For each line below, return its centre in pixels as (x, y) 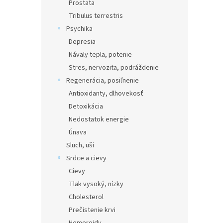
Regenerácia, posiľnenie (103, 81)
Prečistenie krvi (92, 210)
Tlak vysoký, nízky (96, 184)
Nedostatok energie (99, 119)
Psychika (79, 29)
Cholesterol (86, 197)
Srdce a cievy (86, 158)
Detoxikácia (86, 107)
